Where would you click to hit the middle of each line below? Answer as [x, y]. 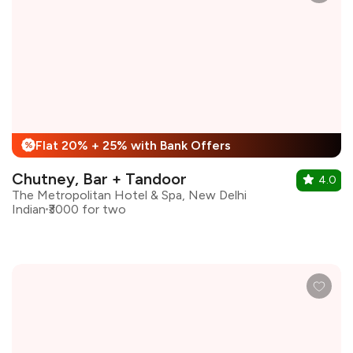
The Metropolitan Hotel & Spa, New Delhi [129, 195]
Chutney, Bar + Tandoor [99, 178]
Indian [29, 209]
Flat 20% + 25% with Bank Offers [133, 145]
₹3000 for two [87, 209]
